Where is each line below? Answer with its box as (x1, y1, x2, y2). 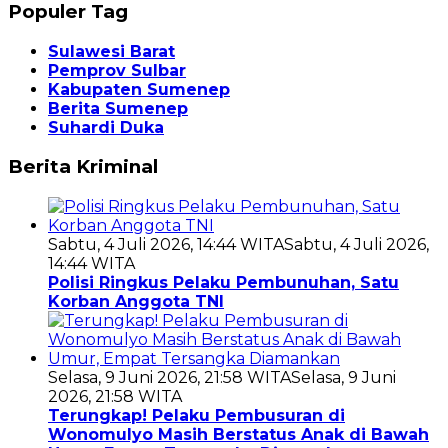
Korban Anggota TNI (48, 292, 224, 312)
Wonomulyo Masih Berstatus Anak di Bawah (48, 425, 429, 445)
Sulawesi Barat (48, 41, 175, 61)
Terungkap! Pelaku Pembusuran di (48, 406, 345, 426)
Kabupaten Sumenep (48, 79, 230, 99)
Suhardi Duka (48, 117, 164, 137)
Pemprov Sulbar (48, 60, 186, 80)
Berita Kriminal (8, 155, 158, 179)
